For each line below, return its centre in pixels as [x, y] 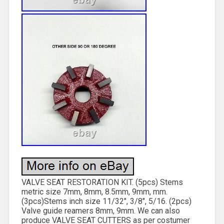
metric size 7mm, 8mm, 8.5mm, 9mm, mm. [94, 191]
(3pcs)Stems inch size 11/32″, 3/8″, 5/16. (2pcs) [106, 201]
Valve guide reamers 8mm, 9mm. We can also [100, 210]
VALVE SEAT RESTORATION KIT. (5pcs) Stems [102, 182]
